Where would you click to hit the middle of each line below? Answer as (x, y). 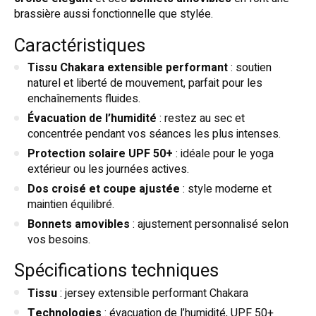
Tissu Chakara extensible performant (128, 68)
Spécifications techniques (116, 271)
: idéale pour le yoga (223, 154)
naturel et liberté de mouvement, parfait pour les (145, 84)
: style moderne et (226, 189)
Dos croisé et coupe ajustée (104, 189)
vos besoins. (59, 240)
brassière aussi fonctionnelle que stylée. (114, 14)
